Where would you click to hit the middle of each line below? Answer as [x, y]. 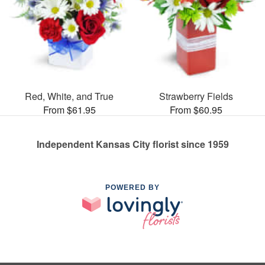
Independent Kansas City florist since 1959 [132, 144]
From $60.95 [196, 109]
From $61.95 [69, 109]
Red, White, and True [69, 96]
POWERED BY [132, 187]
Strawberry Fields [196, 96]
